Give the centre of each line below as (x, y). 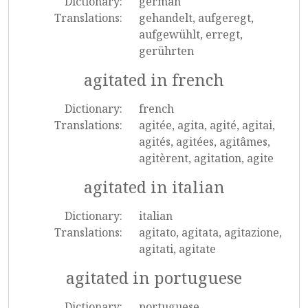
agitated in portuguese (154, 278)
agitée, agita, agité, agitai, (207, 125)
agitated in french (154, 80)
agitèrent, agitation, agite (206, 158)
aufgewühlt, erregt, (190, 34)
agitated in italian (154, 187)
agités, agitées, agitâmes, (204, 142)
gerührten (166, 51)
